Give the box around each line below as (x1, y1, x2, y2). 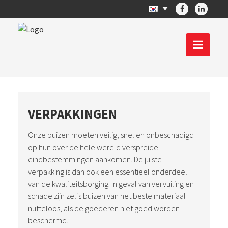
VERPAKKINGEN (28, 106, 117, 122)
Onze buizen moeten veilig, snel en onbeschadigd (28, 130, 194, 140)
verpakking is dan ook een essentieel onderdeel (28, 166, 187, 177)
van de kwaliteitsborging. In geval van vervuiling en (28, 179, 194, 189)
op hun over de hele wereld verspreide (28, 142, 158, 152)
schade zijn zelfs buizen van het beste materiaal (28, 191, 186, 201)
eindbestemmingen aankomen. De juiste (28, 154, 162, 164)
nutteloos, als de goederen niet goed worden (28, 203, 180, 213)
